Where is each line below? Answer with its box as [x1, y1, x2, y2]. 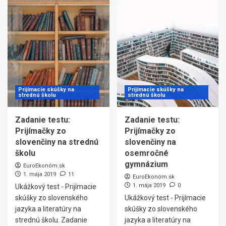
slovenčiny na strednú [15, 137, 98, 147]
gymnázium [124, 159, 168, 169]
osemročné [124, 148, 168, 158]
